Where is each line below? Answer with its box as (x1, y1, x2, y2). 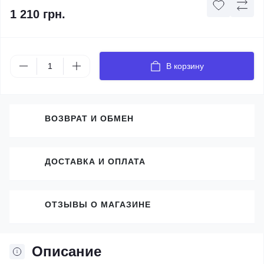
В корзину (166, 61, 204, 71)
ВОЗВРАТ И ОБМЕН (45, 113, 134, 123)
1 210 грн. (10, 8, 65, 21)
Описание (32, 243, 101, 259)
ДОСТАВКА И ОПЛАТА (45, 156, 146, 166)
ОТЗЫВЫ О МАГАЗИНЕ (45, 199, 151, 209)
